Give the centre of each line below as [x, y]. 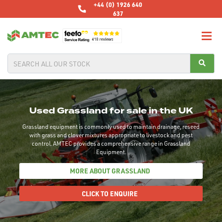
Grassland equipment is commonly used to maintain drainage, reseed [111, 127]
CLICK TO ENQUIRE [110, 193]
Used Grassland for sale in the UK [111, 111]
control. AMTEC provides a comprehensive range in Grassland [111, 144]
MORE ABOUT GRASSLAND [110, 171]
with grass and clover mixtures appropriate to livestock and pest [111, 135]
